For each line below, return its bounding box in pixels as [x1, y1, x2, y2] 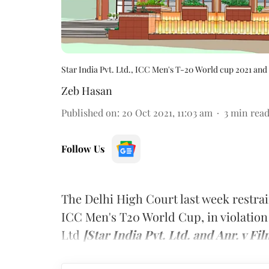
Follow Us [61, 142, 104, 155]
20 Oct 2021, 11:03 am [122, 106, 213, 119]
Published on [61, 106, 117, 119]
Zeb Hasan [61, 83, 112, 98]
